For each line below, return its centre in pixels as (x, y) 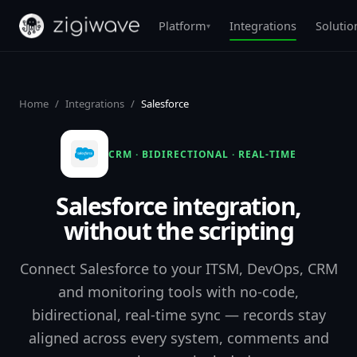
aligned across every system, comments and (178, 338)
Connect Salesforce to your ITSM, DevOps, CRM (178, 269)
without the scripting (178, 231)
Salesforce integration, (178, 206)
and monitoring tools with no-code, (178, 292)
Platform (182, 25)
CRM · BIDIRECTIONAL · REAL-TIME (202, 154)
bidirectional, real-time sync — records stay (178, 315)
